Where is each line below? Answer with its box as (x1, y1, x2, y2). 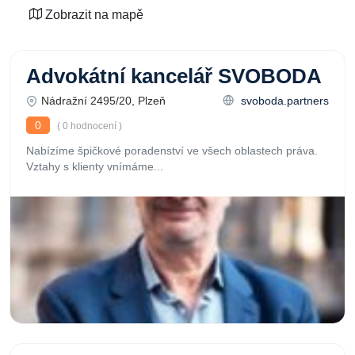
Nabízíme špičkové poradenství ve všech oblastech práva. (26, 144, 318, 157)
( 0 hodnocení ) (55, 120, 122, 132)
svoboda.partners (238, 94, 329, 107)
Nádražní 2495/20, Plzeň (41, 94, 166, 107)
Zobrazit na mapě (42, 8, 143, 21)
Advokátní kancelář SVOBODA (26, 65, 322, 87)
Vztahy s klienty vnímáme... (26, 160, 163, 173)
